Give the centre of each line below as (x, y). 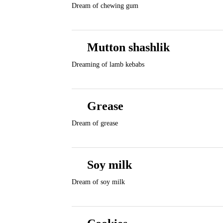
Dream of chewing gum (105, 6)
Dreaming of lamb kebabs (108, 64)
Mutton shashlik (128, 47)
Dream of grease (95, 123)
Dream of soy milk (98, 182)
